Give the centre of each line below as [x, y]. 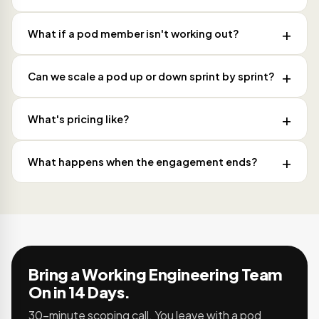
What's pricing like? [79, 119]
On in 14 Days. [79, 292]
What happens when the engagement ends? [143, 162]
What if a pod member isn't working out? [134, 34]
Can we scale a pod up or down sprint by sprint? [151, 77]
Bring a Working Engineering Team [156, 274]
